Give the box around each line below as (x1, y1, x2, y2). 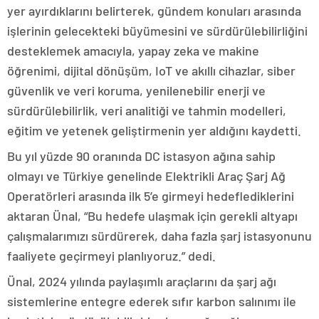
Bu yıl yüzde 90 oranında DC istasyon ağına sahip (7, 148, 276, 164)
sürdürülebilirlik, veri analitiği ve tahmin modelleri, (7, 103, 286, 118)
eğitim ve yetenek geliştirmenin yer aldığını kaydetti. (7, 122, 301, 138)
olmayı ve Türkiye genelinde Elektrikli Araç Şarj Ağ (7, 168, 286, 184)
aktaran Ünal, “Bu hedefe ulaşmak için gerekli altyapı (7, 208, 298, 224)
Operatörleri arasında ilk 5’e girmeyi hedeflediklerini (7, 188, 294, 204)
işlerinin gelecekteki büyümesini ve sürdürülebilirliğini (7, 23, 308, 38)
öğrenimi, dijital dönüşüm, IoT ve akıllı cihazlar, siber (7, 63, 296, 78)
